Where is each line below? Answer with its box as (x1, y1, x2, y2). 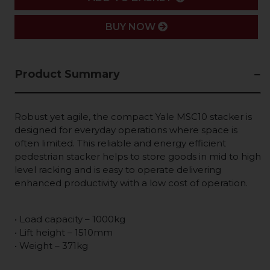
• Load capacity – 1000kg (14, 213, 125, 225)
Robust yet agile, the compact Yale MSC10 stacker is (14, 111, 252, 122)
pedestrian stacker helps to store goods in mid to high (14, 151, 261, 162)
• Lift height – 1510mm (14, 227, 113, 238)
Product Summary (15, 67, 120, 81)
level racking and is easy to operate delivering (14, 164, 221, 175)
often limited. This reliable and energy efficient (14, 137, 226, 149)
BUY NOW (105, 21, 158, 33)
